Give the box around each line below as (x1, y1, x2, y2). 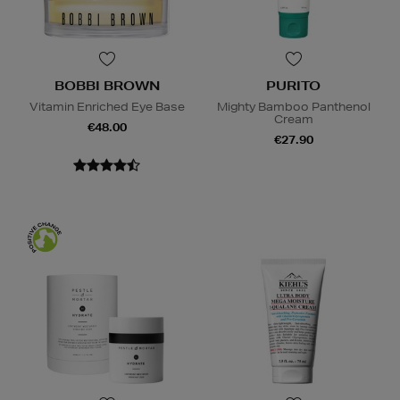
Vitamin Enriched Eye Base (29, 98, 185, 114)
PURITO (266, 77, 321, 94)
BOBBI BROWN (54, 77, 160, 94)
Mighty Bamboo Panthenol (216, 98, 371, 114)
